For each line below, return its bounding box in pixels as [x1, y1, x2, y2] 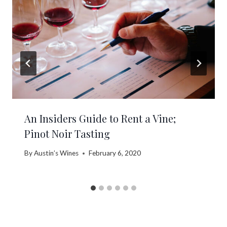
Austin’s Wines [34, 149, 79, 158]
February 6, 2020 [89, 149, 141, 158]
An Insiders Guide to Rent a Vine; [24, 111, 176, 125]
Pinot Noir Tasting [24, 126, 110, 140]
